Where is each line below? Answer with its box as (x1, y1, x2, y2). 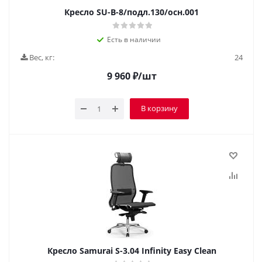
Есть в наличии (107, 35, 161, 44)
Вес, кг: (27, 52, 54, 63)
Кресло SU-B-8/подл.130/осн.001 (64, 6, 199, 18)
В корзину (140, 103, 178, 113)
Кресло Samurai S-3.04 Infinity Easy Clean (47, 245, 216, 256)
